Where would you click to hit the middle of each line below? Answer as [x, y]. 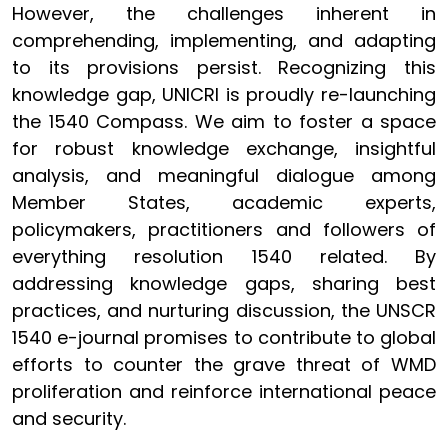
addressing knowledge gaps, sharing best [224, 283]
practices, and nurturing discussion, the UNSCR [224, 310]
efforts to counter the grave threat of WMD [224, 364]
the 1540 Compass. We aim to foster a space [224, 121]
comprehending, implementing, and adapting [224, 40]
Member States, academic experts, [224, 202]
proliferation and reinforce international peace [224, 391]
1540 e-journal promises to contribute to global [224, 337]
